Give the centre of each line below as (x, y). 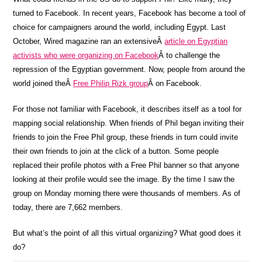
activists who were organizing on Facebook (86, 55)
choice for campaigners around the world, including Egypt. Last (120, 27)
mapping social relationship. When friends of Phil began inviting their (129, 123)
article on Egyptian (196, 41)
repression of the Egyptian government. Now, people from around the (129, 69)
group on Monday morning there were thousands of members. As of (127, 193)
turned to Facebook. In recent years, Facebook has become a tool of (130, 13)
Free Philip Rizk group (111, 83)
